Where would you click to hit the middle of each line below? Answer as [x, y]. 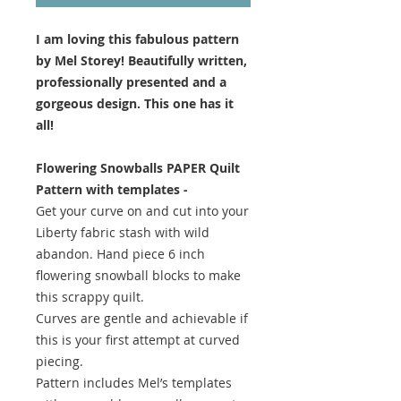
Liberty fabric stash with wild [123, 232]
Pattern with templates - [112, 189]
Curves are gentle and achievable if [142, 318]
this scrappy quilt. [92, 296]
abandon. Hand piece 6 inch [120, 253]
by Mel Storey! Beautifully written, [141, 60]
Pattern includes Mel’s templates [134, 382]
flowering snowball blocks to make [138, 275]
